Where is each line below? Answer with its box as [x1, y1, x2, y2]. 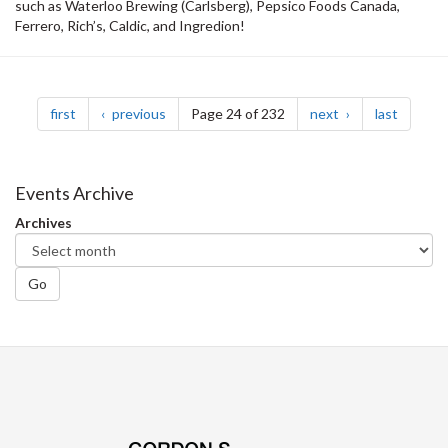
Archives [15, 214, 72, 232]
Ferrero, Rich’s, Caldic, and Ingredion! [15, 17, 245, 35]
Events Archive [15, 182, 134, 205]
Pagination [14, 74, 147, 111]
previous [109, 105, 166, 123]
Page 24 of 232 [191, 105, 285, 123]
